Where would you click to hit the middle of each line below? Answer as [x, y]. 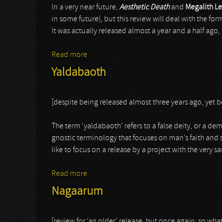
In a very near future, [85, 7]
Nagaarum [77, 192]
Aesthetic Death [144, 7]
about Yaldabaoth [116, 174]
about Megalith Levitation [129, 55]
